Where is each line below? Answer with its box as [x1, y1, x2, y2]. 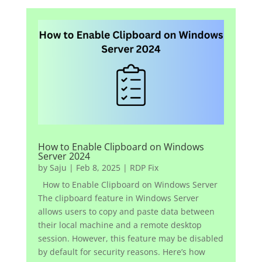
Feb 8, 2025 [75, 161, 120, 173]
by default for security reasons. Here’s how [37, 246, 205, 257]
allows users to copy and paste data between [37, 205, 215, 217]
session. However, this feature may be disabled [37, 232, 223, 244]
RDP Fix [129, 161, 158, 173]
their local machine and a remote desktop [37, 219, 202, 230]
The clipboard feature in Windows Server [37, 192, 199, 204]
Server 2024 [37, 149, 90, 163]
